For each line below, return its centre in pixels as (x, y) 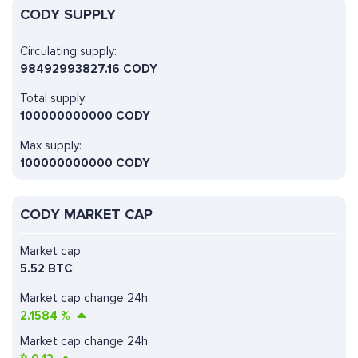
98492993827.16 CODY (89, 69)
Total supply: (54, 99)
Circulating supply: (68, 52)
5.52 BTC (46, 269)
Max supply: (51, 146)
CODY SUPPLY (68, 15)
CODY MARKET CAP (86, 215)
